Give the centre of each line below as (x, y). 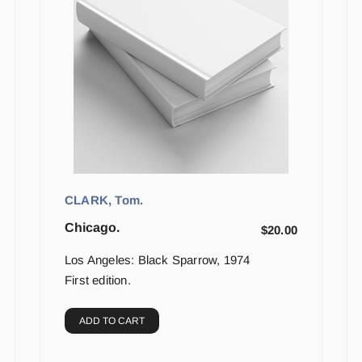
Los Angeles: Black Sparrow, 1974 (158, 260)
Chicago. (92, 228)
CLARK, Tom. (104, 200)
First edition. (98, 280)
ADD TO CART (112, 321)
